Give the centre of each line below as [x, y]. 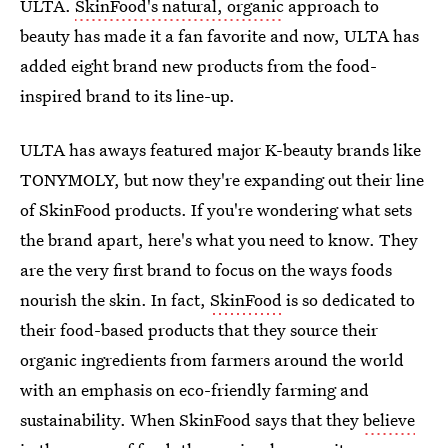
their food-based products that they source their [199, 329]
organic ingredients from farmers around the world [212, 359]
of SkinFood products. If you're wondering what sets [216, 209]
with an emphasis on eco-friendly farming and [194, 389]
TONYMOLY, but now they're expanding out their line [222, 179]
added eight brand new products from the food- [198, 65]
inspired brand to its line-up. [127, 95]
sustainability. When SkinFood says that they [191, 419]
